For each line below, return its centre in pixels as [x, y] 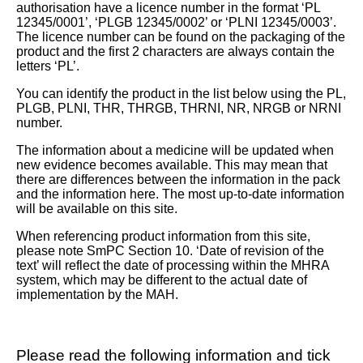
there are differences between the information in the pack [178, 179]
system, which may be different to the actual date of [162, 280]
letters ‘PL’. [48, 66]
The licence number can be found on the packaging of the [181, 36]
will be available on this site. [97, 208]
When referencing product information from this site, [163, 236]
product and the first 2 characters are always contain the [175, 51]
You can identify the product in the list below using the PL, [181, 93]
